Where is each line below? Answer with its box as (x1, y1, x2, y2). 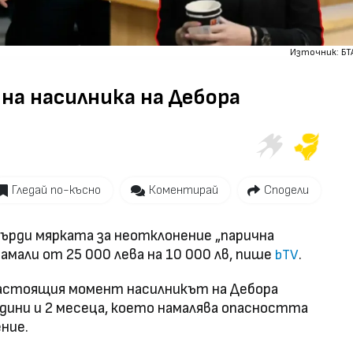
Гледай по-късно (12, 182, 101, 198)
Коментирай (148, 182, 218, 198)
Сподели (264, 182, 309, 198)
